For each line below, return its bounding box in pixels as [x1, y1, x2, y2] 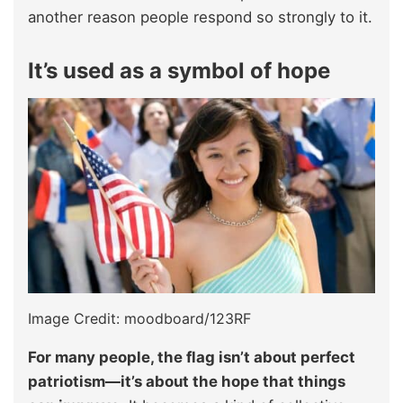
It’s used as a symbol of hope [28, 57, 330, 84]
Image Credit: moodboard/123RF [28, 309, 251, 327]
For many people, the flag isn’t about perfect [28, 347, 355, 366]
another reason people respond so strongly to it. [28, 7, 372, 26]
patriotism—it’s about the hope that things [28, 372, 345, 390]
